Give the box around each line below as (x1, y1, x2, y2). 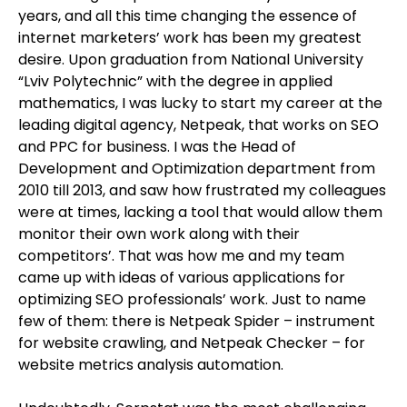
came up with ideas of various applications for (18, 267, 345, 289)
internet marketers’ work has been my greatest (18, 27, 362, 49)
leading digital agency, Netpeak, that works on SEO (18, 114, 379, 136)
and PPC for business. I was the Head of (18, 136, 296, 158)
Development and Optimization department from (18, 158, 375, 180)
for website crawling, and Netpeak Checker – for (18, 333, 365, 354)
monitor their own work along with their (18, 223, 300, 245)
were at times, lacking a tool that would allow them (18, 202, 382, 223)
